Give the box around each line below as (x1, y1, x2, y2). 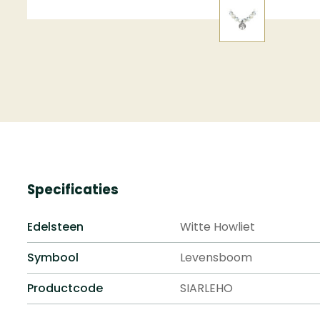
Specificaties (27, 180, 119, 199)
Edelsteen (27, 219, 84, 235)
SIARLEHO (179, 280, 233, 296)
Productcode (27, 280, 103, 296)
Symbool (27, 249, 79, 266)
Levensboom (179, 249, 252, 266)
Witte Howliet (179, 219, 255, 235)
